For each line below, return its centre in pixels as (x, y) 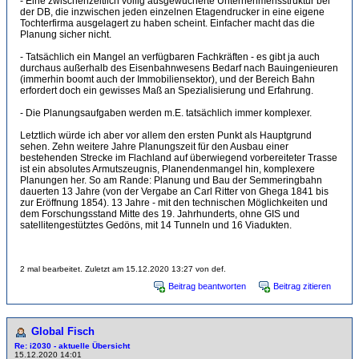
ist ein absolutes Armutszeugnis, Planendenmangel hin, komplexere (167, 169)
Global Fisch (63, 331)
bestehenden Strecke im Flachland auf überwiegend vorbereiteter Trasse (179, 158)
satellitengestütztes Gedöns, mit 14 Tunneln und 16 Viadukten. (156, 225)
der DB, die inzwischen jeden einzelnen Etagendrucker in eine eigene (172, 12)
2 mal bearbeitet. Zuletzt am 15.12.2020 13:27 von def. (123, 269)
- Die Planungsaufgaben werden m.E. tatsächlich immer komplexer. (166, 113)
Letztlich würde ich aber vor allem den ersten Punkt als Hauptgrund (166, 135)
